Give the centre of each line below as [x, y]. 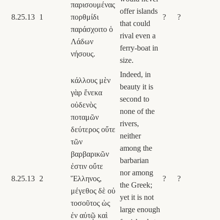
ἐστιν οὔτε [87, 166]
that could [135, 23]
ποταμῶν [85, 117]
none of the [137, 111]
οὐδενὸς [83, 105]
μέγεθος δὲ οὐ [93, 191]
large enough [140, 209]
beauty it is [137, 86]
